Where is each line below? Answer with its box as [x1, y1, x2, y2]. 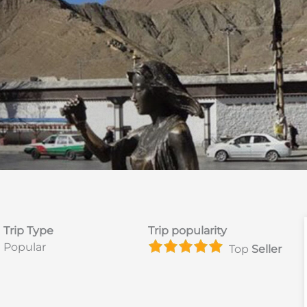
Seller [251, 242, 282, 256]
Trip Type [3, 223, 53, 237]
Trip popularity [147, 223, 227, 237]
